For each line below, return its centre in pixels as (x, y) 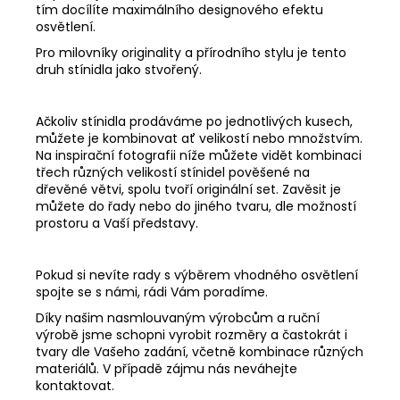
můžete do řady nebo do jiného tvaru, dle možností (196, 206)
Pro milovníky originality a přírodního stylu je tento (191, 52)
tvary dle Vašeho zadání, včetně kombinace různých (200, 351)
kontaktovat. (75, 385)
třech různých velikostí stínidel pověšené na (173, 172)
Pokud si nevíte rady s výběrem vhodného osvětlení (197, 275)
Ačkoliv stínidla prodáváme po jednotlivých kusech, (194, 121)
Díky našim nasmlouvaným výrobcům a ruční (178, 317)
